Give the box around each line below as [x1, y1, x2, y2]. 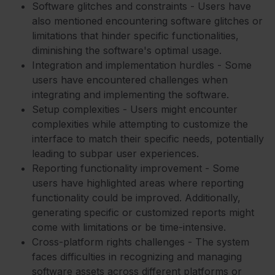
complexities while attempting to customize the [32, 117, 248, 130]
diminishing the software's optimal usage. [32, 44, 222, 56]
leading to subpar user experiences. [32, 147, 199, 160]
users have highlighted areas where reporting [32, 176, 244, 189]
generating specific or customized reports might [32, 206, 254, 219]
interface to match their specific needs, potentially [32, 132, 264, 145]
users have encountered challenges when [32, 73, 228, 86]
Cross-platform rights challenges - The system [32, 235, 249, 248]
